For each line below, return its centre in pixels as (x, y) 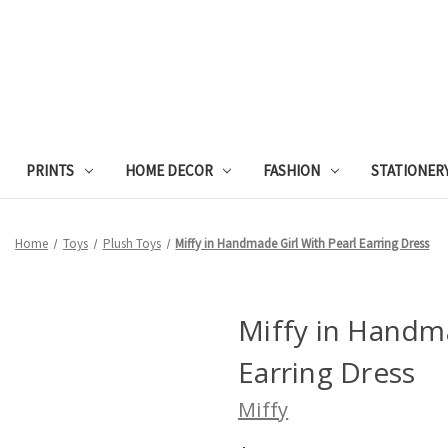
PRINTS (49, 170)
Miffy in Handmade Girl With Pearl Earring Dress (302, 243)
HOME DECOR (168, 170)
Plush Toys (131, 243)
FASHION (292, 170)
